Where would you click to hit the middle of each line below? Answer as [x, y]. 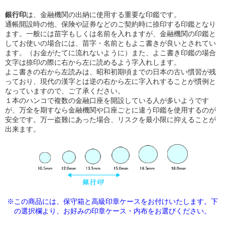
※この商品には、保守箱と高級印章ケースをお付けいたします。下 [113, 201]
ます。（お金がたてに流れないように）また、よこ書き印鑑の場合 [110, 52]
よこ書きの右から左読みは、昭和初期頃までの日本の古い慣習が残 [110, 72]
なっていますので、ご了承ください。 [65, 91]
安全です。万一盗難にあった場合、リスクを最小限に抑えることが [110, 119]
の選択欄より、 [39, 211]
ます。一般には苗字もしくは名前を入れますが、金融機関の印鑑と [110, 33]
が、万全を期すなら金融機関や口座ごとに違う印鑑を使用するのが [110, 110]
